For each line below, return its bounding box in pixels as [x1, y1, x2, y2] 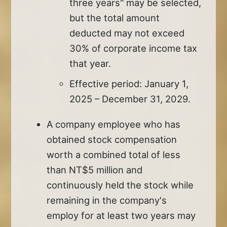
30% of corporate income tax [69, 42, 198, 54]
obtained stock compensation [47, 133, 177, 145]
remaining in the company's [47, 194, 167, 206]
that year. [69, 57, 111, 69]
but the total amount [69, 12, 160, 23]
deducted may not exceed [69, 27, 185, 39]
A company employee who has [47, 118, 181, 130]
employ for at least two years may [47, 209, 196, 221]
